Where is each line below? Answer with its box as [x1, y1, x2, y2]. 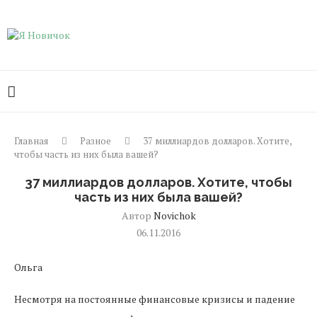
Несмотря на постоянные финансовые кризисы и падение [14, 292, 295, 306]
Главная [14, 134, 48, 147]
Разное [80, 134, 111, 147]
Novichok [153, 209, 196, 222]
